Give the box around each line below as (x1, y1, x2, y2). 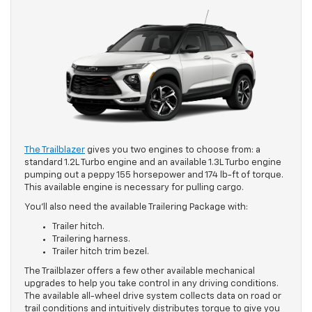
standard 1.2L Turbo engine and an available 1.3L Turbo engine (24, 157, 281, 167)
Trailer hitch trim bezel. (52, 247, 149, 256)
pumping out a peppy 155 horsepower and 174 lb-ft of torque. (24, 170, 283, 180)
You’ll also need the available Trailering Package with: (24, 202, 248, 212)
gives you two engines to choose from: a (85, 145, 260, 155)
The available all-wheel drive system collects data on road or (24, 291, 281, 301)
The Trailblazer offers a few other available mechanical (24, 266, 255, 276)
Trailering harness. (52, 234, 130, 244)
